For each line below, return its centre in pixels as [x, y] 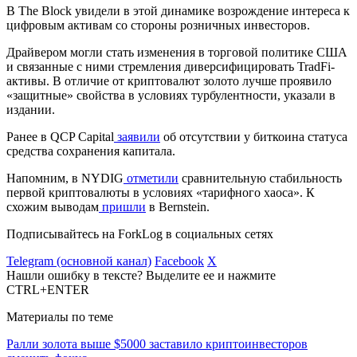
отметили [151, 178]
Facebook [179, 261]
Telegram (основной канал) [79, 261]
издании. [31, 109]
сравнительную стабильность [260, 178]
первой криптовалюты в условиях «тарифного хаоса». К [161, 192]
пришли [122, 206]
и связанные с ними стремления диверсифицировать [152, 66]
